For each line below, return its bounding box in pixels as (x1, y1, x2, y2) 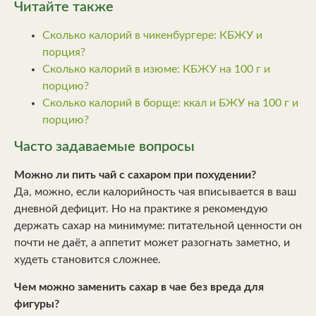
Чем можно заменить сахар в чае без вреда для (14, 281, 264, 293)
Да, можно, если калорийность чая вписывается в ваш (14, 186, 296, 198)
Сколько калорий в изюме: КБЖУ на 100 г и (42, 63, 270, 75)
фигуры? (14, 298, 59, 310)
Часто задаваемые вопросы (14, 140, 195, 154)
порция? (42, 46, 85, 58)
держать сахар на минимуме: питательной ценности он (14, 220, 302, 232)
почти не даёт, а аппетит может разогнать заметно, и (14, 237, 290, 249)
